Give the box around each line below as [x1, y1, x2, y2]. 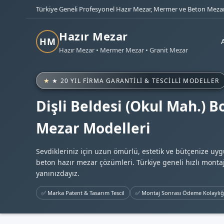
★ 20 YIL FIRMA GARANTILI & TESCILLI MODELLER [52, 76, 219, 85]
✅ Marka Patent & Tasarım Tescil [41, 189, 124, 196]
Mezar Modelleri [36, 118, 150, 137]
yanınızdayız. [36, 168, 79, 178]
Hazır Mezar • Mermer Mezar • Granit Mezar [59, 45, 188, 54]
